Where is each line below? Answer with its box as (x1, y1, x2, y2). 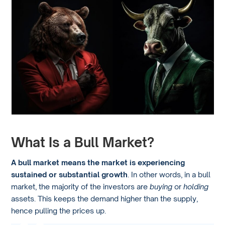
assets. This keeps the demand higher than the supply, (11, 193, 198, 203)
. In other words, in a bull (128, 169, 211, 179)
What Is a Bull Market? (11, 134, 155, 150)
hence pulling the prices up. (11, 205, 106, 215)
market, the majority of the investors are (11, 181, 150, 191)
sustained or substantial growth (11, 169, 128, 179)
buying (150, 181, 175, 191)
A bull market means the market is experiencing (11, 157, 185, 167)
